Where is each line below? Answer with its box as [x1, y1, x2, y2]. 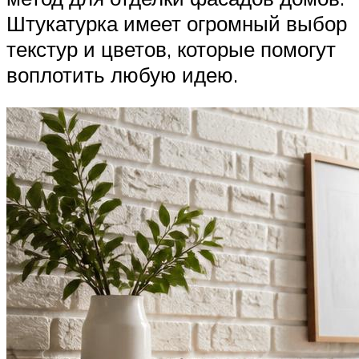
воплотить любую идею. [6, 61, 238, 87]
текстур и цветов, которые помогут [6, 35, 336, 62]
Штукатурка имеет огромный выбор [6, 10, 347, 36]
